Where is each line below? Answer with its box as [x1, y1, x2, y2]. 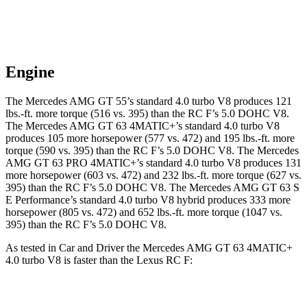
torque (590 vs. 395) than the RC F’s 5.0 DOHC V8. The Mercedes [5, 145, 299, 157]
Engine [5, 63, 55, 82]
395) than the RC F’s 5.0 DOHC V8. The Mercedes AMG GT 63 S [5, 182, 299, 194]
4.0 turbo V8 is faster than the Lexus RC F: [5, 254, 193, 267]
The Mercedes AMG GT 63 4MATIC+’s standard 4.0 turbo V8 [5, 120, 280, 132]
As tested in [5, 242, 59, 254]
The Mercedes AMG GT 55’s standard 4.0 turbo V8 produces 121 [5, 95, 292, 108]
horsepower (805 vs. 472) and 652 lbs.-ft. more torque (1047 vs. [5, 206, 282, 219]
